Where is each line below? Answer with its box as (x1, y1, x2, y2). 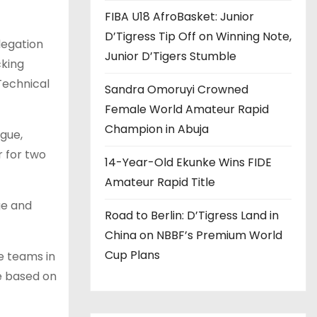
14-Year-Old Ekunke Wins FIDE (105, 154, 272, 171)
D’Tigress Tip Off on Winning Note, (105, 28, 292, 45)
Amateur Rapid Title (105, 174, 215, 190)
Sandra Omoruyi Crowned (105, 81, 248, 98)
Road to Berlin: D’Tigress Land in (105, 207, 279, 224)
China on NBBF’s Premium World (105, 227, 282, 243)
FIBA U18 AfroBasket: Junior (105, 8, 254, 25)
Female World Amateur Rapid (105, 101, 269, 117)
